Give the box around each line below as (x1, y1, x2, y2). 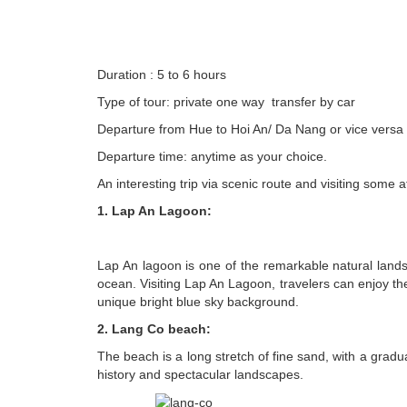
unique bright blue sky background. (97, 293, 299, 309)
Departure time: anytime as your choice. (97, 148, 327, 164)
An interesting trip (97, 175, 202, 191)
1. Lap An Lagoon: (97, 203, 212, 218)
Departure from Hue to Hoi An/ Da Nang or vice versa (97, 121, 403, 136)
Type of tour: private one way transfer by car (97, 94, 355, 109)
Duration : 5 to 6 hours (97, 66, 226, 82)
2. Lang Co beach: (97, 321, 211, 336)
